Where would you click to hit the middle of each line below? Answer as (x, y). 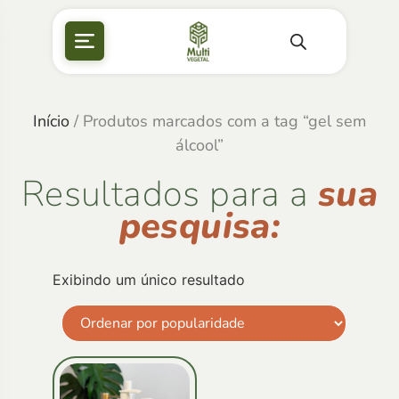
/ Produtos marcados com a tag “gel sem (218, 121)
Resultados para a (169, 194)
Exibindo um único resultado (149, 279)
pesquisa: (199, 226)
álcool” (199, 145)
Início (51, 121)
